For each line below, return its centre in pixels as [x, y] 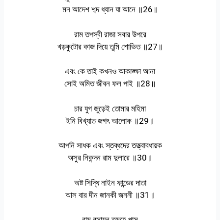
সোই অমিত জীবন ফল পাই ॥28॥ [110, 84]
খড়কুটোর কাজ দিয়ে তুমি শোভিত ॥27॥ [110, 46]
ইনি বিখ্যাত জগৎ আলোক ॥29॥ [110, 121]
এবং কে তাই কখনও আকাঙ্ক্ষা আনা [110, 71]
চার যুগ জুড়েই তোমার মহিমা [110, 108]
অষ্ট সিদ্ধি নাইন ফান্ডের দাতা [110, 182]
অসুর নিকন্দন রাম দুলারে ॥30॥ [110, 158]
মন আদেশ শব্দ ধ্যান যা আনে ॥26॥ [110, 10]
